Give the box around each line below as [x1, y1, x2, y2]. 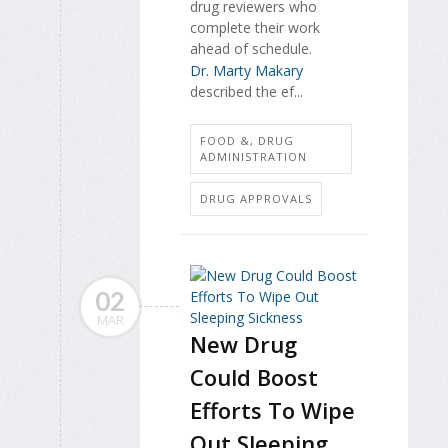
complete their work [190, 18, 320, 37]
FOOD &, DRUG [200, 132, 294, 148]
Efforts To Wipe [190, 394, 355, 425]
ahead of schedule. [190, 39, 312, 58]
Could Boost [190, 361, 318, 392]
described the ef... [190, 82, 303, 102]
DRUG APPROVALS [200, 190, 312, 206]
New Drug [190, 328, 297, 359]
